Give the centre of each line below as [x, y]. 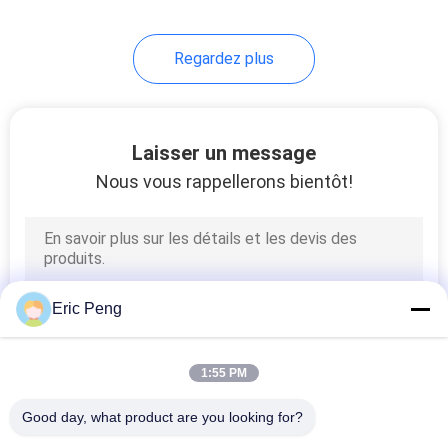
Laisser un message [224, 152]
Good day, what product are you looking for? [162, 417]
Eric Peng [87, 308]
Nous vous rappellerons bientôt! [224, 181]
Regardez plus [224, 58]
